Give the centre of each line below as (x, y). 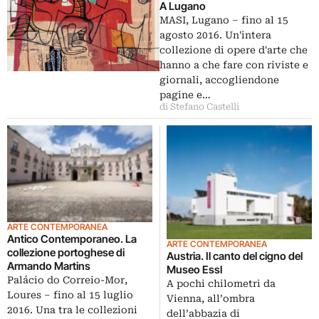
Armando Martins (49, 266)
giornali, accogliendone (219, 79)
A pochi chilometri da (221, 284)
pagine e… (185, 94)
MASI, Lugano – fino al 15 (224, 20)
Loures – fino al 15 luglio (70, 294)
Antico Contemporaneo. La (72, 239)
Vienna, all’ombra (211, 299)
